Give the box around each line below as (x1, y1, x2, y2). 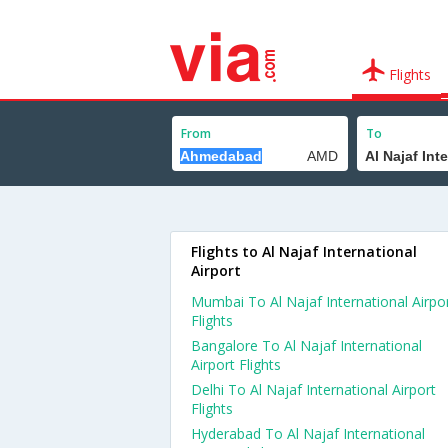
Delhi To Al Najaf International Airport (191, 380, 436, 399)
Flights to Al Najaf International (191, 242, 417, 261)
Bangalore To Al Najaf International (191, 336, 422, 355)
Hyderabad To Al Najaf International (191, 424, 425, 443)
